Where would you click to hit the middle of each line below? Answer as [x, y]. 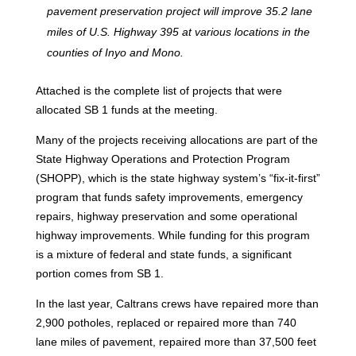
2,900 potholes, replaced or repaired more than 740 [166, 322]
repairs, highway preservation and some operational [166, 216]
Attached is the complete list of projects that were [159, 90]
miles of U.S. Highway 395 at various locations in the [178, 31]
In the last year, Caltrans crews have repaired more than [177, 303]
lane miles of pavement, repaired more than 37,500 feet [176, 341]
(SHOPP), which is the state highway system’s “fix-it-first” [178, 178]
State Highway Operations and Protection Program [163, 159]
